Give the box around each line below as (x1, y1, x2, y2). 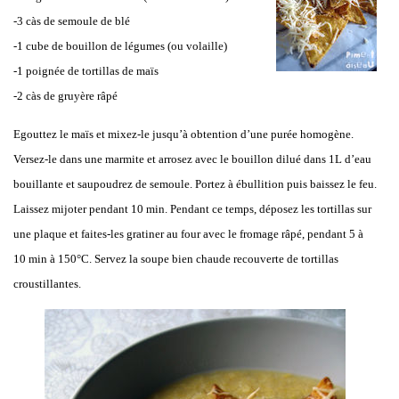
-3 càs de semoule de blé (13, 14, 130, 28)
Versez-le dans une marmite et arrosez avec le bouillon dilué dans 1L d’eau (13, 152, 371, 167)
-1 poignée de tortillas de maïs (13, 64, 159, 78)
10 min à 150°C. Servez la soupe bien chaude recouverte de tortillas (13, 252, 338, 266)
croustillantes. (13, 277, 81, 291)
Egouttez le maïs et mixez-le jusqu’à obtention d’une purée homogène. (13, 127, 354, 142)
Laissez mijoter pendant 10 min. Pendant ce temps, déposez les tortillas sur (13, 202, 371, 216)
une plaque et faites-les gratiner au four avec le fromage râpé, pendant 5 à (13, 227, 363, 241)
